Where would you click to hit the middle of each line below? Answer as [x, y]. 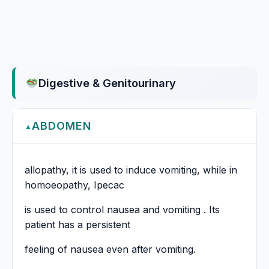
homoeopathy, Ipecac [74, 185]
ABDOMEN [62, 126]
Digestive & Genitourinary [107, 83]
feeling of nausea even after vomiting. [110, 249]
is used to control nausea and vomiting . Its [122, 210]
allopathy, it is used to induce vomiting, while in [131, 170]
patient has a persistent [77, 225]
